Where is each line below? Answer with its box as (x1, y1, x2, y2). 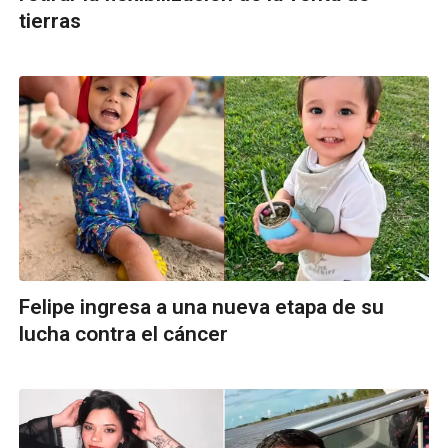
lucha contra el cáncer (19, 322, 228, 347)
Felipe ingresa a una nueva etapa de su (19, 295, 384, 320)
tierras (19, 9, 81, 34)
